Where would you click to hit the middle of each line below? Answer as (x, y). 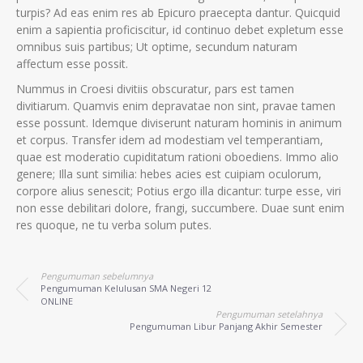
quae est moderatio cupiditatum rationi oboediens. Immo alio (177, 157)
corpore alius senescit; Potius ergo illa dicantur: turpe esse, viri (179, 191)
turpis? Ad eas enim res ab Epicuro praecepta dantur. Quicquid (178, 13)
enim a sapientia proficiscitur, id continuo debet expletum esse (180, 30)
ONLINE (57, 301)
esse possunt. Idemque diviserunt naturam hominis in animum (179, 123)
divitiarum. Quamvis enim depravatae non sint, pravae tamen (176, 106)
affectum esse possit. (72, 64)
